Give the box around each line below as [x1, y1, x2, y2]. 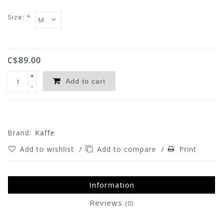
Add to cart [66, 77, 106, 86]
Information [89, 180, 134, 190]
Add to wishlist [20, 144, 77, 154]
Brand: [7, 128, 31, 138]
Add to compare [97, 144, 159, 154]
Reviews [90, 198, 125, 208]
